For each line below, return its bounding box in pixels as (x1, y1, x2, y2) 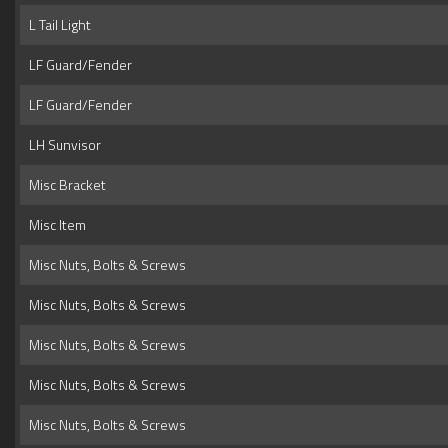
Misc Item (23, 214, 86, 236)
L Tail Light (23, 14, 91, 36)
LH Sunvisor (23, 134, 101, 156)
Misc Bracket (23, 174, 106, 196)
